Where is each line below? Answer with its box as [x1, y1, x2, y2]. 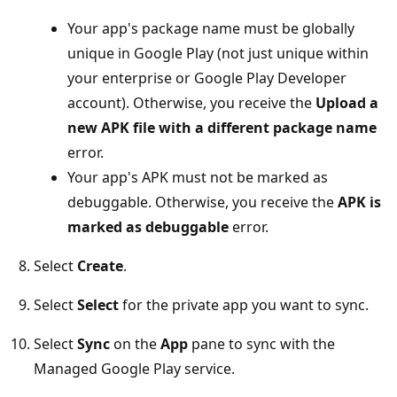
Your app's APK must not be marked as [67, 167, 328, 187]
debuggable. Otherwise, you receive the [67, 191, 338, 212]
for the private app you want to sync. [119, 294, 369, 315]
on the [110, 333, 160, 354]
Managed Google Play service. [34, 358, 235, 378]
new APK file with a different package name [67, 117, 377, 137]
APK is [338, 191, 381, 212]
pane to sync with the [188, 333, 335, 354]
